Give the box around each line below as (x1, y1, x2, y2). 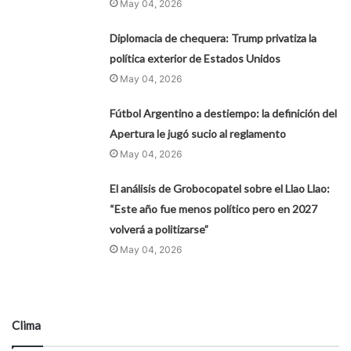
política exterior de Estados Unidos (110, 52, 281, 66)
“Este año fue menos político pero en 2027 (110, 202, 318, 216)
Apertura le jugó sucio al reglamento (110, 127, 287, 141)
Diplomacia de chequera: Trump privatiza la (110, 31, 317, 45)
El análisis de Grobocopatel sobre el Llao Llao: (110, 182, 331, 196)
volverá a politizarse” (110, 223, 209, 237)
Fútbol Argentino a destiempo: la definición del (110, 107, 338, 121)
